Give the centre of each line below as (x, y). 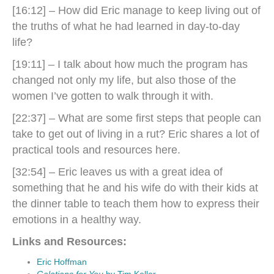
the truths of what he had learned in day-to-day (126, 26)
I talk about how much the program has (153, 64)
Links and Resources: (69, 242)
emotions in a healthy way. (77, 220)
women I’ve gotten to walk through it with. (113, 96)
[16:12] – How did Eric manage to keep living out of (136, 10)
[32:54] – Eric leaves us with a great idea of (117, 172)
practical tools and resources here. (96, 150)
